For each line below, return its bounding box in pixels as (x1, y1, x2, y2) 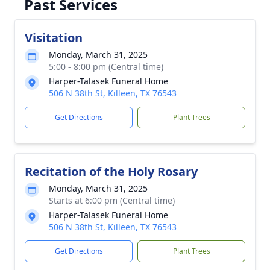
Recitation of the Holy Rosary (25, 163, 198, 180)
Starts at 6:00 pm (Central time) (49, 195, 175, 206)
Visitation (25, 30, 83, 46)
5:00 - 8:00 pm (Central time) (49, 61, 163, 72)
